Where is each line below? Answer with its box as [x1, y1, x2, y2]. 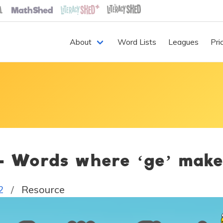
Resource [21, 183, 65, 196]
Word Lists [117, 37, 156, 47]
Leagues [168, 37, 199, 47]
